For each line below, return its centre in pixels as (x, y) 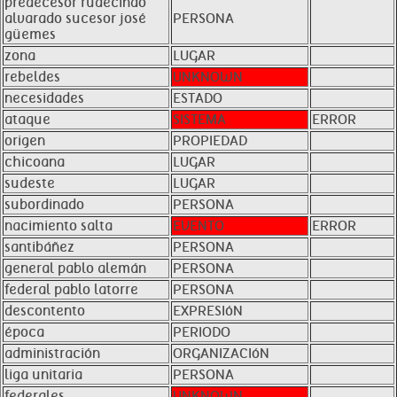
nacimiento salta (58, 226)
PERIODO (202, 332)
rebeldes (32, 77)
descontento (45, 311)
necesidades (44, 98)
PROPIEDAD (210, 141)
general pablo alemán (75, 269)
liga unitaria (43, 375)
